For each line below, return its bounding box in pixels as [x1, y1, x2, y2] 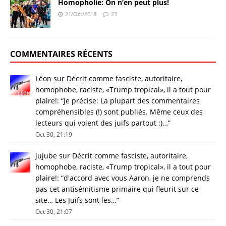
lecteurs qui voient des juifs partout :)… [35, 118, 168, 128]
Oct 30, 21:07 [35, 207, 72, 216]
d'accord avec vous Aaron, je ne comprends [64, 173, 210, 183]
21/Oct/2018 [65, 10, 96, 18]
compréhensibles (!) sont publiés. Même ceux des [35, 107, 203, 117]
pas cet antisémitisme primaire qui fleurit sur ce [35, 184, 199, 194]
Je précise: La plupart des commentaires [64, 96, 200, 106]
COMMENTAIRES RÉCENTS [10, 48, 112, 60]
